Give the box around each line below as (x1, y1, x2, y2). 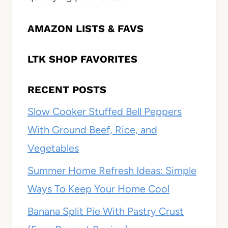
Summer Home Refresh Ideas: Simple (27, 164, 196, 177)
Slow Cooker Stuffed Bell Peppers (27, 105, 182, 118)
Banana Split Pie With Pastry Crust (27, 205, 184, 218)
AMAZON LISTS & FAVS (27, 22, 144, 35)
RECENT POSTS (27, 83, 106, 96)
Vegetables (27, 142, 79, 155)
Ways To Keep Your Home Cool (27, 183, 169, 195)
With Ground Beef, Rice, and (27, 124, 157, 136)
